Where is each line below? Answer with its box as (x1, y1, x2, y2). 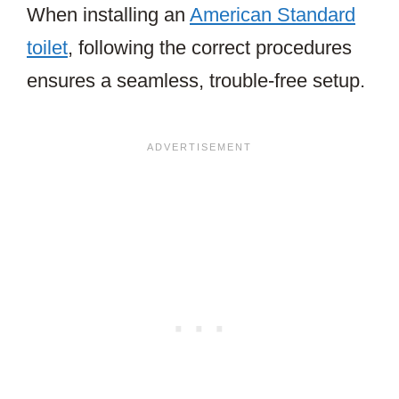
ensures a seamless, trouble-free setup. (27, 69, 365, 93)
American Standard (190, 4, 355, 27)
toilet (27, 37, 68, 60)
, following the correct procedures (68, 37, 352, 60)
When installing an (27, 4, 190, 27)
